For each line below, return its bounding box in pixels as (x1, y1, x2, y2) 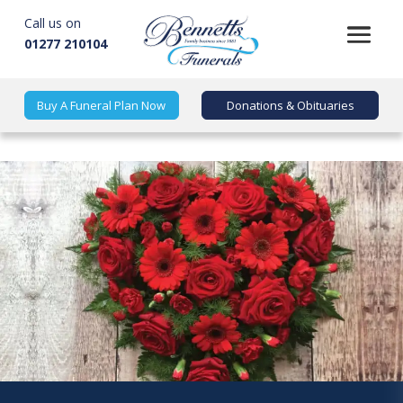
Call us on (23, 14, 81, 31)
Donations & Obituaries (226, 96, 354, 113)
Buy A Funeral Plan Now (37, 96, 166, 113)
